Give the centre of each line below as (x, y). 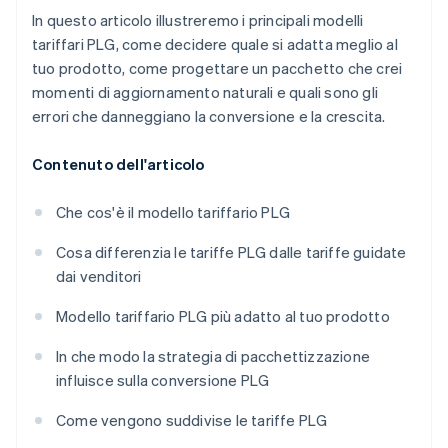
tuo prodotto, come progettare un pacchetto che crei (217, 68)
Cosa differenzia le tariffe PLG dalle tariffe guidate (231, 252)
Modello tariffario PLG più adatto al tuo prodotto (223, 316)
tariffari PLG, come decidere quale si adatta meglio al (215, 44)
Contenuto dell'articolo (118, 164)
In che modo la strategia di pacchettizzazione (213, 356)
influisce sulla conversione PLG (163, 380)
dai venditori (99, 276)
